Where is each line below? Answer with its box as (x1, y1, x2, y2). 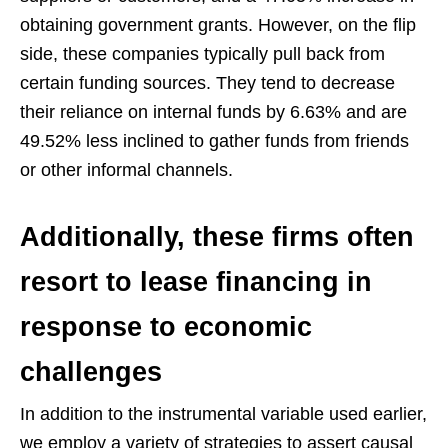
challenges (20, 356, 162, 387)
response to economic (20, 311, 312, 342)
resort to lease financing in (20, 266, 372, 297)
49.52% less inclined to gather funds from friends (20, 130, 409, 151)
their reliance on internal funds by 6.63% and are (20, 101, 407, 122)
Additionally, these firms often (20, 221, 414, 252)
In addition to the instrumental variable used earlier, (20, 403, 427, 424)
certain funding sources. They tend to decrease (20, 72, 395, 93)
